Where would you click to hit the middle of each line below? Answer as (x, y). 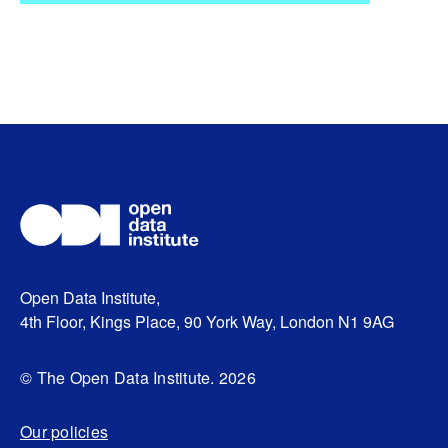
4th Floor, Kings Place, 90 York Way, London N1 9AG (207, 321)
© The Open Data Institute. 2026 (138, 377)
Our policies (64, 431)
